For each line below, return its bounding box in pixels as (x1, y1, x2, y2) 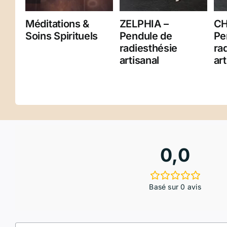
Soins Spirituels (25, 30, 98, 43)
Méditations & (25, 18, 90, 30)
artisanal (119, 54, 160, 67)
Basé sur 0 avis (149, 182, 201, 191)
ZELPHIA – (119, 18, 169, 30)
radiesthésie (119, 42, 178, 55)
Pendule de (119, 30, 172, 43)
